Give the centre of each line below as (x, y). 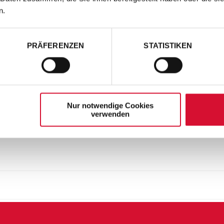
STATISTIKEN (168, 45)
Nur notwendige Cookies (110, 105)
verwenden (110, 114)
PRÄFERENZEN (55, 45)
